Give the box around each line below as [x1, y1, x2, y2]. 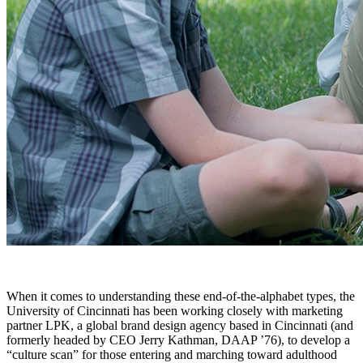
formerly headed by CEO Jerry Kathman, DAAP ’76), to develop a [6, 333, 350, 348]
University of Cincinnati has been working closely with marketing [6, 304, 343, 318]
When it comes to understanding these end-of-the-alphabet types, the [6, 289, 355, 304]
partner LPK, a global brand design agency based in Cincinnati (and [6, 318, 353, 333]
